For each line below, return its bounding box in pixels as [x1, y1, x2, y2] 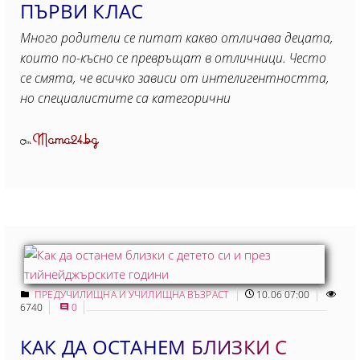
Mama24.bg [33, 128, 99, 152]
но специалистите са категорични [20, 88, 231, 107]
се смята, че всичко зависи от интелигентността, [20, 68, 329, 87]
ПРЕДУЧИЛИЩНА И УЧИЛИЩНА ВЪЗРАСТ [35, 287, 231, 301]
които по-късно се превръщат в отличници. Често [20, 48, 326, 67]
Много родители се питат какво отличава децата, [20, 28, 333, 47]
